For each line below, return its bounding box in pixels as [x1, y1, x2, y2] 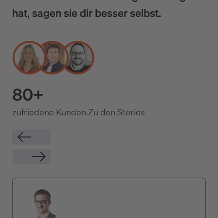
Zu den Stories [88, 106, 145, 118]
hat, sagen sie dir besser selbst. [12, 6, 161, 20]
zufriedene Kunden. [12, 106, 88, 118]
